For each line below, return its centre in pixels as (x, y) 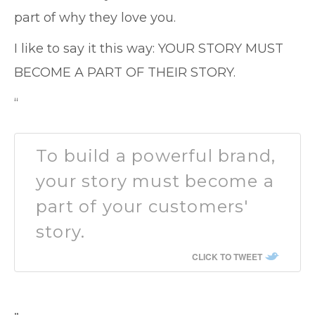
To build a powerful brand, (156, 156)
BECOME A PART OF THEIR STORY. (125, 72)
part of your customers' (142, 206)
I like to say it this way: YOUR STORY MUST (149, 49)
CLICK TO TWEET (227, 257)
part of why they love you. (95, 18)
